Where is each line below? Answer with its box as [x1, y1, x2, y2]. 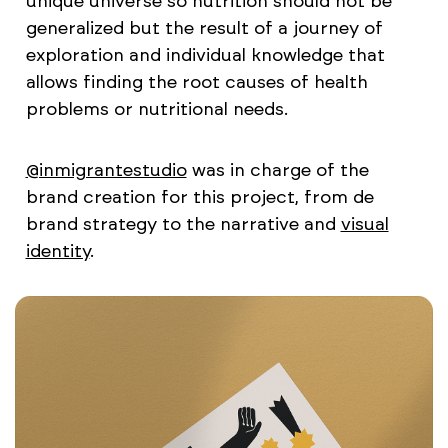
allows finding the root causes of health [25, 71, 368, 94]
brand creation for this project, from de [25, 186, 374, 209]
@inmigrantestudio [25, 159, 187, 182]
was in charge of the [186, 159, 369, 182]
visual [340, 213, 389, 236]
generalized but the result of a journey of [25, 17, 383, 40]
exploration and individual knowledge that [25, 44, 385, 67]
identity [25, 240, 90, 263]
